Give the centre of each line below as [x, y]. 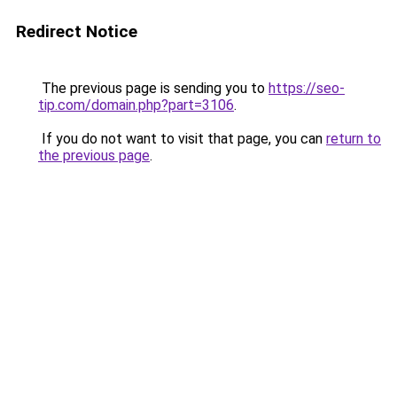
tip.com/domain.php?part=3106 [136, 105]
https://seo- [307, 88]
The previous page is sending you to [153, 88]
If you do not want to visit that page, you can [182, 139]
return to [354, 139]
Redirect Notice [77, 31]
